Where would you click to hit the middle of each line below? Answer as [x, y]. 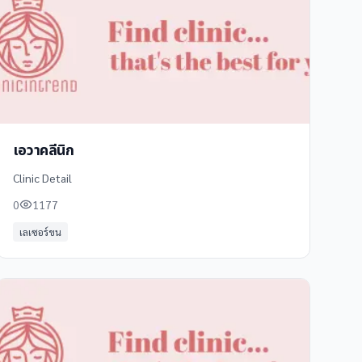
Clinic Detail [42, 178]
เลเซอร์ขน [40, 232]
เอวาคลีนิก [43, 151]
